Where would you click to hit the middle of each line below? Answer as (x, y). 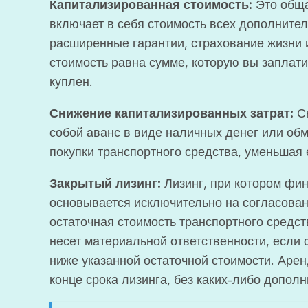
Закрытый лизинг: (105, 184)
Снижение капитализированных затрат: (172, 113)
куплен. (71, 82)
